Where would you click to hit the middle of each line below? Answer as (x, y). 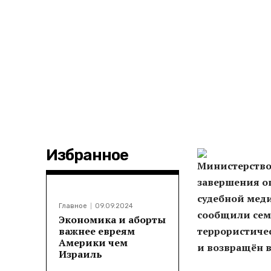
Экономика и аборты (112, 220)
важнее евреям (97, 231)
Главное (73, 206)
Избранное (87, 155)
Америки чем (93, 243)
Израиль (80, 254)
